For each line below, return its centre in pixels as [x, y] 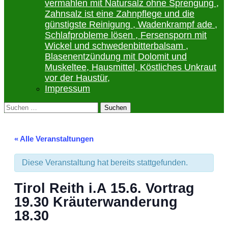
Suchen [18, 106]
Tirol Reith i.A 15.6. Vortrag [104, 188]
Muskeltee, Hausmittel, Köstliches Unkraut [131, 67]
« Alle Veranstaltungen [54, 139]
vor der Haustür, [77, 78]
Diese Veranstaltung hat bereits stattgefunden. [105, 163]
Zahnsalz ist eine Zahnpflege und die [120, 14]
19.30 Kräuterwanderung [96, 202]
